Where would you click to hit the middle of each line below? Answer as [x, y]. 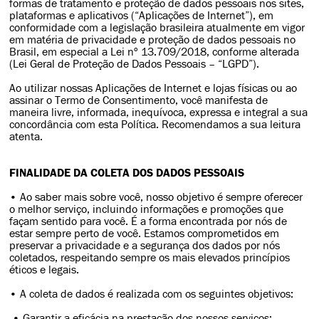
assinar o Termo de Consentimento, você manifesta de [139, 100]
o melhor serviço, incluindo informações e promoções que [147, 209]
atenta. [26, 136]
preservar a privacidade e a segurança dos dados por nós [145, 245]
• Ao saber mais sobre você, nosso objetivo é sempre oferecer [156, 197]
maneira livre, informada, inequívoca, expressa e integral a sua [159, 112]
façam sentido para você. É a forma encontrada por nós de [148, 221]
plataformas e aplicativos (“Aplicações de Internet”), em [142, 15]
